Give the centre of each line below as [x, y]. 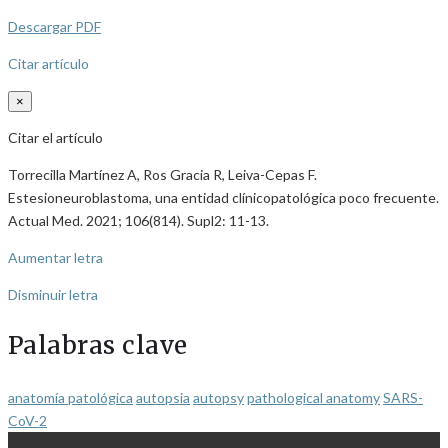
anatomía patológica [70, 397]
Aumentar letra [55, 257]
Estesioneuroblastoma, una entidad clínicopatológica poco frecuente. [223, 197]
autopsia [163, 397]
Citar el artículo [55, 137]
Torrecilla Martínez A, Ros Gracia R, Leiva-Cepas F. [162, 174]
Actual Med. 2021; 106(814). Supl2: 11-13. [138, 220]
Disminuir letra [53, 294]
